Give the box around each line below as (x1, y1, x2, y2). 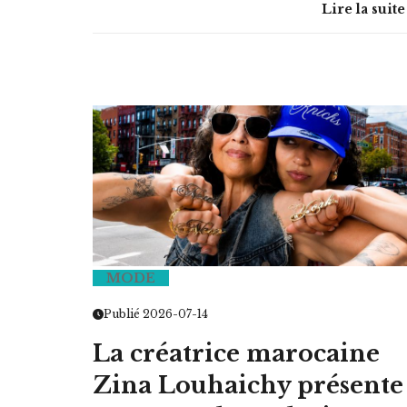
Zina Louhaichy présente (93, 371, 403, 400)
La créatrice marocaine (93, 339, 380, 368)
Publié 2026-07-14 (104, 306, 208, 321)
